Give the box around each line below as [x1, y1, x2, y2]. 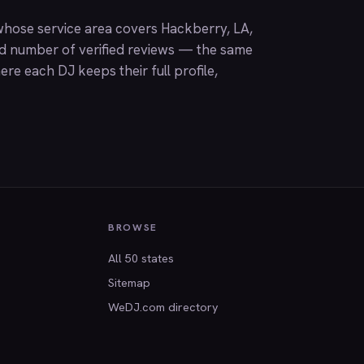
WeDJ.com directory [107, 299, 219, 314]
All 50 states [107, 250, 174, 266]
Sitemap [107, 275, 150, 290]
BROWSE [107, 221, 158, 234]
